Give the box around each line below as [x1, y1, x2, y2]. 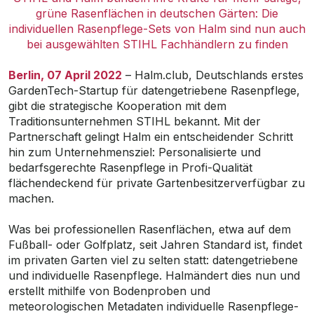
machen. [8, 191, 54, 205]
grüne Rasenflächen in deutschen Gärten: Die [36, 6, 278, 20]
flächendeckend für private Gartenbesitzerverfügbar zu [8, 176, 305, 190]
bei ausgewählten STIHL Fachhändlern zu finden [26, 37, 288, 51]
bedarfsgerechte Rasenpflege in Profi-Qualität [8, 161, 252, 175]
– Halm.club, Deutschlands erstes [122, 68, 303, 82]
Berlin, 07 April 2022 [8, 68, 122, 82]
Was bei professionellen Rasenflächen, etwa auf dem [8, 222, 291, 236]
